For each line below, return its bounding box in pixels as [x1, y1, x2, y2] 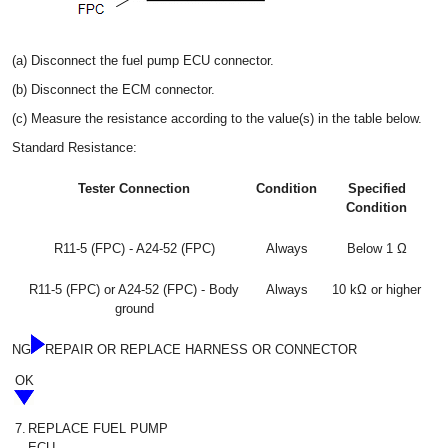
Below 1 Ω [346, 241, 407, 257]
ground [114, 301, 154, 317]
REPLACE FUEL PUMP [28, 421, 168, 437]
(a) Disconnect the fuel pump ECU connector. [12, 53, 274, 69]
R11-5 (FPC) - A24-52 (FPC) [53, 241, 215, 257]
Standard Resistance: [12, 140, 137, 156]
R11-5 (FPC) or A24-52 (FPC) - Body [29, 282, 239, 298]
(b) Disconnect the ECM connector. [12, 82, 215, 98]
